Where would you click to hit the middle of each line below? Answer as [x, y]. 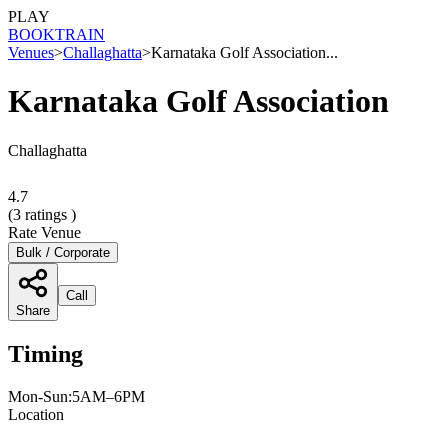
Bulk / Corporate [63, 252]
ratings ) [48, 214]
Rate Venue [44, 232]
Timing [45, 353]
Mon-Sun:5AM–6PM [76, 396]
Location [36, 414]
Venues [31, 52]
